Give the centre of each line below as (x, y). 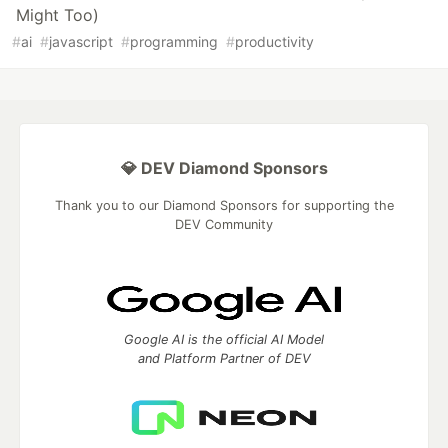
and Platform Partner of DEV (224, 359)
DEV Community (224, 225)
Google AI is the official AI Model (224, 340)
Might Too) (57, 15)
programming (174, 42)
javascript (81, 42)
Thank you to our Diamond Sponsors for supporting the (224, 206)
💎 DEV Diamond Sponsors (224, 168)
